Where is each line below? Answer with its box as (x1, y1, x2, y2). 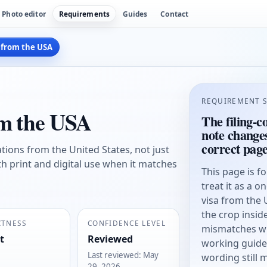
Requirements (58, 9, 110, 19)
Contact (160, 9, 189, 19)
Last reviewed (88, 250, 139, 261)
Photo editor (2, 9, 46, 19)
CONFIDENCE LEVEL (88, 218, 166, 228)
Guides (122, 9, 148, 19)
